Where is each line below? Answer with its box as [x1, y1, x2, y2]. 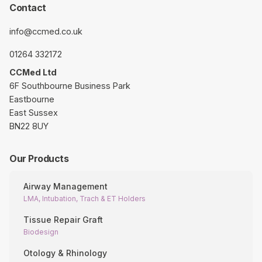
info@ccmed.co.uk [9, 26, 82, 37]
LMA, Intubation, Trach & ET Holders [23, 194, 146, 204]
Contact [9, 2, 46, 14]
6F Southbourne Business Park [9, 81, 130, 91]
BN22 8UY [9, 121, 49, 132]
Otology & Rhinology [23, 248, 107, 258]
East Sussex [9, 108, 58, 118]
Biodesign [23, 227, 58, 237]
